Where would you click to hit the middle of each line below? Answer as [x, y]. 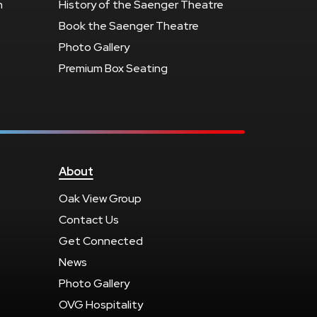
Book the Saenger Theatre [129, 25]
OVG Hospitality [101, 304]
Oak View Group [100, 198]
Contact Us [89, 219]
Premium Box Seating [113, 68]
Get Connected [101, 241]
